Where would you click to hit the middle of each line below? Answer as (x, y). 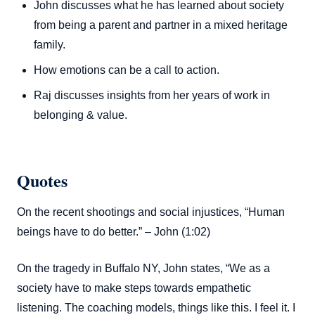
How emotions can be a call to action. (127, 70)
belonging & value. (81, 115)
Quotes (42, 181)
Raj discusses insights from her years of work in (152, 96)
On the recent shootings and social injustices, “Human (151, 212)
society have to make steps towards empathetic (134, 288)
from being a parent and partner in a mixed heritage (161, 25)
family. (50, 45)
